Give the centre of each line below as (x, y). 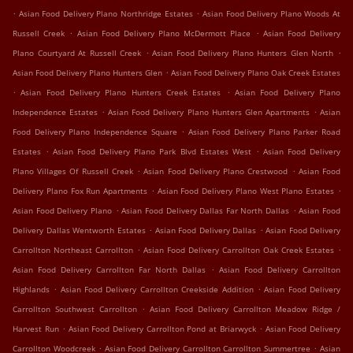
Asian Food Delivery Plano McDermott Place (164, 33)
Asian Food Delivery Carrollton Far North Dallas (109, 270)
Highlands (31, 290)
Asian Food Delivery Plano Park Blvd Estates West (152, 152)
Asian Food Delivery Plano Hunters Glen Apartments (209, 112)
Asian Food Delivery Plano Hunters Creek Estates (121, 93)
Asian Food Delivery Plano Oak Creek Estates (256, 73)
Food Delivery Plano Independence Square (95, 132)
